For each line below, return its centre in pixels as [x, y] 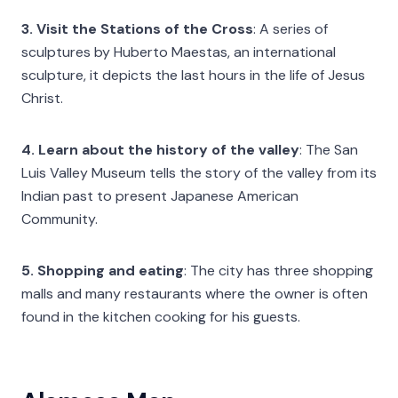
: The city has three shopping [279, 270]
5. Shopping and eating [103, 270]
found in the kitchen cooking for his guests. [161, 316]
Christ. [42, 98]
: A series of [291, 28]
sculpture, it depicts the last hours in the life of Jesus [193, 75]
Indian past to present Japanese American [160, 195]
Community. [60, 219]
